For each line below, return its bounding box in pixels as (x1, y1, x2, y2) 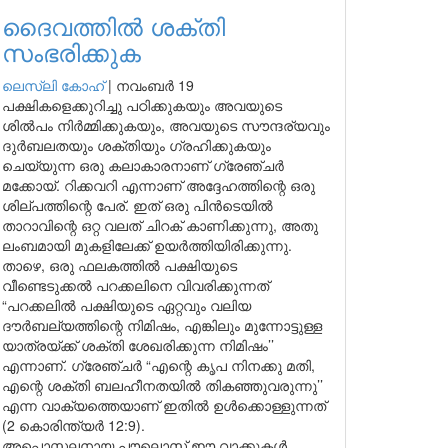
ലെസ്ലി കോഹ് (2, 75, 104, 95)
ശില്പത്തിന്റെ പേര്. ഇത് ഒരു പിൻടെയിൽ (2, 195, 273, 215)
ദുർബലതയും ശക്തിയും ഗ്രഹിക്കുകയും (2, 135, 271, 155)
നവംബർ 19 (116, 75, 194, 95)
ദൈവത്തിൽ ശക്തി (2, 8, 225, 43)
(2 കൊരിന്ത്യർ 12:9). (2, 415, 149, 435)
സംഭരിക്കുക (2, 34, 141, 69)
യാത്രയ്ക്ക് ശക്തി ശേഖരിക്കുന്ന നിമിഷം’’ (2, 335, 274, 355)
